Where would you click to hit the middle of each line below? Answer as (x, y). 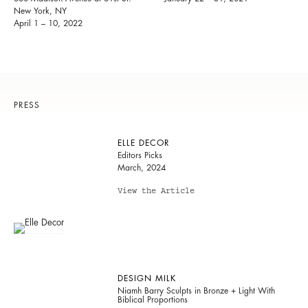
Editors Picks (140, 155)
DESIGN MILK (146, 278)
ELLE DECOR (143, 143)
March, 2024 (141, 167)
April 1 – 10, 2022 (48, 23)
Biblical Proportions (152, 299)
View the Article (156, 191)
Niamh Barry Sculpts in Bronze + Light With (196, 290)
